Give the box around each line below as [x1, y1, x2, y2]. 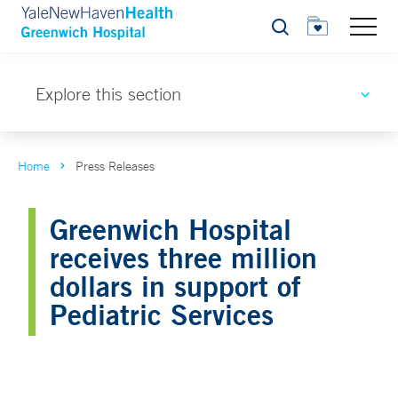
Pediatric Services [50, 297, 274, 331]
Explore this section [36, 84, 181, 104]
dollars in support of [50, 268, 301, 303]
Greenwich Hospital [50, 211, 291, 246]
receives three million [50, 240, 317, 275]
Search [270, 24, 310, 39]
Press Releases [76, 158, 155, 174]
